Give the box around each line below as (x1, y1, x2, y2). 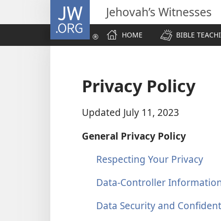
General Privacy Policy (82, 129, 186, 143)
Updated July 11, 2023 (82, 106, 179, 119)
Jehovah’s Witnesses (106, 4, 212, 20)
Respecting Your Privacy (96, 152, 203, 166)
